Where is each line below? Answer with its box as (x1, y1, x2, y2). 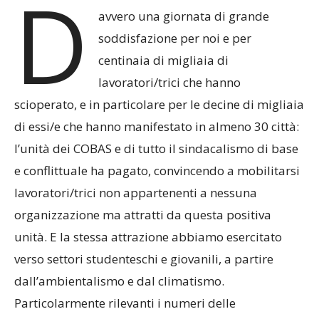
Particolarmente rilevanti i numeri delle (14, 295, 236, 312)
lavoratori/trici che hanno (98, 74, 241, 91)
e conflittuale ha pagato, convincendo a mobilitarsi (14, 162, 300, 179)
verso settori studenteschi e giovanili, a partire (14, 251, 273, 268)
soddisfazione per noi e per (98, 30, 252, 47)
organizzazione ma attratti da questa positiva (14, 206, 271, 224)
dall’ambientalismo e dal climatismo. (14, 273, 224, 290)
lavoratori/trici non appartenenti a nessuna (14, 184, 257, 202)
